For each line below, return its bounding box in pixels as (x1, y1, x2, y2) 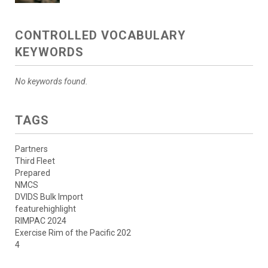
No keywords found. (15, 76, 88, 86)
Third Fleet (15, 156, 55, 166)
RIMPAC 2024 (15, 215, 66, 226)
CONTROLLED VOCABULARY (15, 28, 186, 42)
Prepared (15, 167, 50, 178)
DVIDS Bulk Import (15, 191, 83, 202)
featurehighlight (15, 203, 76, 214)
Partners (15, 144, 48, 154)
